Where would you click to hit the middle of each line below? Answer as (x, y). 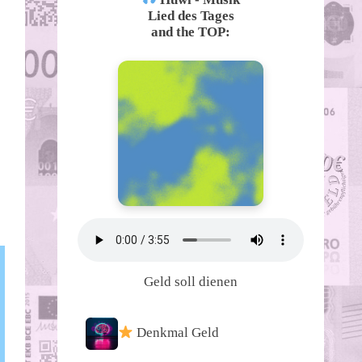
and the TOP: (191, 32)
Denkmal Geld (177, 333)
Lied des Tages (191, 15)
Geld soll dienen (191, 282)
